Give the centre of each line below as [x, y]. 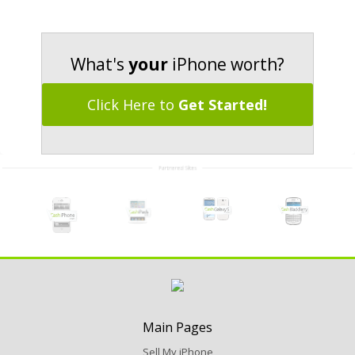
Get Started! [223, 105]
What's [99, 65]
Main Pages [177, 328]
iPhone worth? [226, 65]
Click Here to [133, 105]
